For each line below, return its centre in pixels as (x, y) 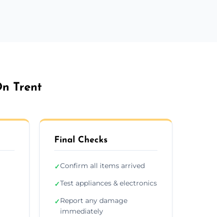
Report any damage (94, 200)
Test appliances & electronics (108, 183)
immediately (82, 211)
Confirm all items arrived (102, 165)
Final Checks (81, 140)
